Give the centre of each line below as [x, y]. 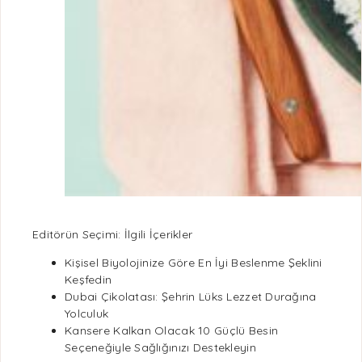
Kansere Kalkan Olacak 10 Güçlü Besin [172, 330]
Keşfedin [88, 280]
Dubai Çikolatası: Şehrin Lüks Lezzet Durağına [191, 297]
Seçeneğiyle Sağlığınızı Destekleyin [160, 347]
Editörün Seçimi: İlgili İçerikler [113, 234]
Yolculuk [87, 314]
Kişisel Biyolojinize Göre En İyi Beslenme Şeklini [194, 263]
